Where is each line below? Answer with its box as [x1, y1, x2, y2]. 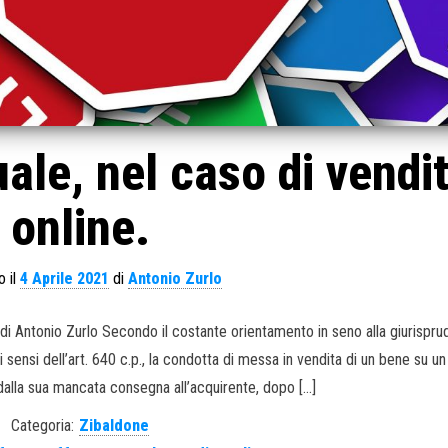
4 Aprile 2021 [19, 268, 109, 288]
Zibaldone [79, 415, 150, 435]
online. [10, 198, 150, 257]
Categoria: [11, 415, 75, 435]
